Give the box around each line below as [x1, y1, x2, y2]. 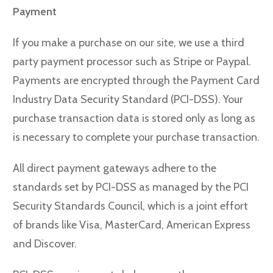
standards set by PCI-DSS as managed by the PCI [13, 180, 249, 194]
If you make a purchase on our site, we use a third [13, 36, 244, 49]
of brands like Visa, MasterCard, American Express [13, 218, 250, 232]
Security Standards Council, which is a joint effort [13, 199, 248, 213]
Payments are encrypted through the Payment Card [13, 74, 260, 87]
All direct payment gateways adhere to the [13, 161, 216, 175]
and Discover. [13, 237, 77, 250]
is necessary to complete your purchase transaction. [13, 130, 260, 144]
